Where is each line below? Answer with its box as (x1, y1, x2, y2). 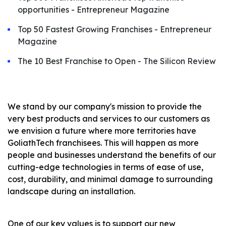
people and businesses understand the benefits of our (8, 150, 216, 160)
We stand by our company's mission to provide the (8, 101, 202, 111)
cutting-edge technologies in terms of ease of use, (8, 162, 203, 172)
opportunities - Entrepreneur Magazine (18, 5, 169, 15)
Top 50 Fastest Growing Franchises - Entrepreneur (18, 24, 211, 34)
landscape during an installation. (8, 186, 139, 196)
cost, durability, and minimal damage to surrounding (8, 174, 213, 184)
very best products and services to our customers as (8, 114, 210, 124)
